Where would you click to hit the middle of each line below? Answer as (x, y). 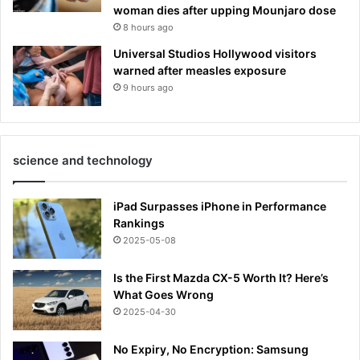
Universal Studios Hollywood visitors (215, 54)
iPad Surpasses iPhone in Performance (220, 207)
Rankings (139, 223)
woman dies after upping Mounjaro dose (225, 10)
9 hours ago (148, 88)
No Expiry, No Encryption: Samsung (211, 350)
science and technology (83, 161)
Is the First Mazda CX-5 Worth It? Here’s (221, 278)
